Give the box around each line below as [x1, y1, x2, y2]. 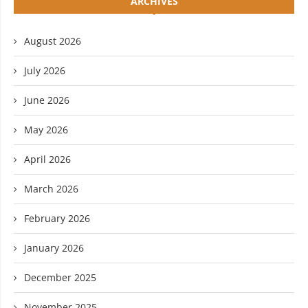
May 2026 [24, 123, 68, 137]
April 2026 [24, 153, 71, 166]
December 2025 [24, 271, 96, 285]
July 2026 [24, 64, 65, 78]
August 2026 [24, 34, 81, 48]
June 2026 [24, 93, 69, 107]
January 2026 [24, 241, 84, 255]
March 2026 [24, 182, 78, 196]
